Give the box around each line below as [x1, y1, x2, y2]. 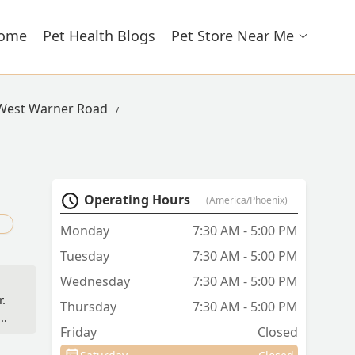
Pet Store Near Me [171, 26, 294, 45]
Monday [60, 222, 109, 240]
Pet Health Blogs [43, 26, 155, 45]
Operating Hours [84, 191, 190, 209]
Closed [258, 323, 298, 342]
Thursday [60, 298, 116, 316]
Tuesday [60, 247, 109, 265]
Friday [60, 323, 97, 342]
